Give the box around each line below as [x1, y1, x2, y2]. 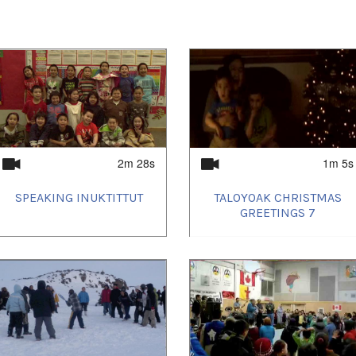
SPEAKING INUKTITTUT [14, 189, 143, 205]
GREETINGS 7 [239, 204, 315, 220]
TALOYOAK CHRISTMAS [213, 189, 342, 205]
